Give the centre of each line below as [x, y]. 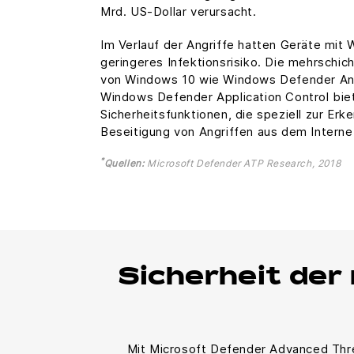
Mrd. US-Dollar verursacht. [179, 11]
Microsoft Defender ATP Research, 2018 [243, 163]
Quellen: [124, 163]
